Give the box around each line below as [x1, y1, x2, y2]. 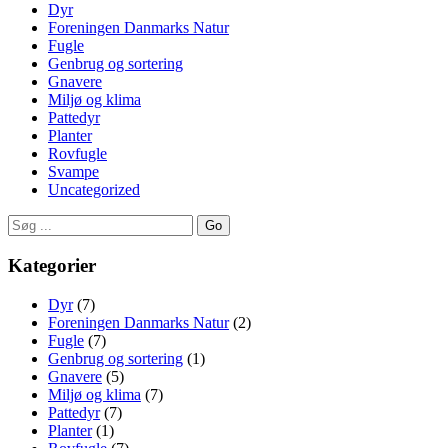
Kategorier [8, 255, 96, 276]
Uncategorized [48, 181, 140, 199]
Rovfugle [48, 145, 107, 163]
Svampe [48, 163, 99, 181]
